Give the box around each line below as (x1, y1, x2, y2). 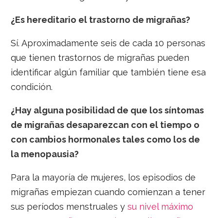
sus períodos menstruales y (11, 201, 126, 212)
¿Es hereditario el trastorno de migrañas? (11, 15, 191, 25)
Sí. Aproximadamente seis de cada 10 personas (11, 38, 206, 49)
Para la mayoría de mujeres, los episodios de (11, 172, 196, 183)
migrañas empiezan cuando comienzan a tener (11, 187, 206, 198)
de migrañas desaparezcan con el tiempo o (11, 120, 200, 130)
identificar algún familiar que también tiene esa (11, 67, 206, 78)
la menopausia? (11, 149, 79, 160)
